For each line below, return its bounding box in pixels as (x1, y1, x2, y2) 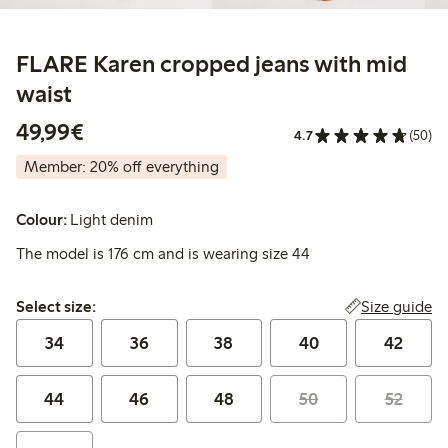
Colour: (16, 210, 67, 230)
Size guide (360, 297, 432, 317)
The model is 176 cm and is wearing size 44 (16, 244, 310, 264)
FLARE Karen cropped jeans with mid (16, 49, 407, 79)
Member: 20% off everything (24, 157, 219, 177)
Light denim (70, 210, 154, 230)
